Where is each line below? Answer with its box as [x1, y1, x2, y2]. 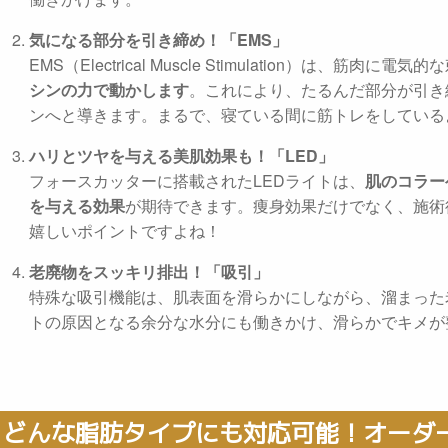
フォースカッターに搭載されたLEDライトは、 [29, 169, 365, 193]
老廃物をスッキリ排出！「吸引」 [29, 260, 269, 284]
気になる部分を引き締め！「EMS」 [29, 28, 288, 52]
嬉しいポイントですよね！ [29, 219, 221, 243]
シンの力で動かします [29, 78, 189, 102]
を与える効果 [29, 194, 125, 218]
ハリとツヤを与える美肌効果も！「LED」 [29, 144, 334, 168]
